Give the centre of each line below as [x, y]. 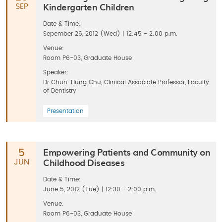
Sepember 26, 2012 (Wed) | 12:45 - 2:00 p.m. [110, 34]
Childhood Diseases [84, 162]
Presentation [65, 111]
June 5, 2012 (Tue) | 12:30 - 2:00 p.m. [100, 189]
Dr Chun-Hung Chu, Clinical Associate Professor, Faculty [126, 82]
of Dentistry [60, 91]
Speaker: [56, 72]
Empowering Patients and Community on [127, 152]
